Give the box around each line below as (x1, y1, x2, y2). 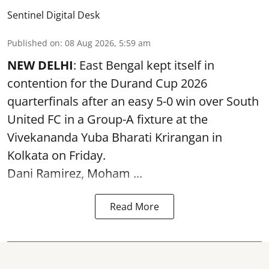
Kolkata (7, 147, 52, 163)
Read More (110, 200, 159, 213)
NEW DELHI (7, 57, 73, 73)
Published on (7, 37, 60, 49)
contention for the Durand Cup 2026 (7, 75, 207, 91)
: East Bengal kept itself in (73, 57, 214, 73)
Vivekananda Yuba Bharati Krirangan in (7, 129, 222, 145)
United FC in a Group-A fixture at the (7, 111, 208, 127)
